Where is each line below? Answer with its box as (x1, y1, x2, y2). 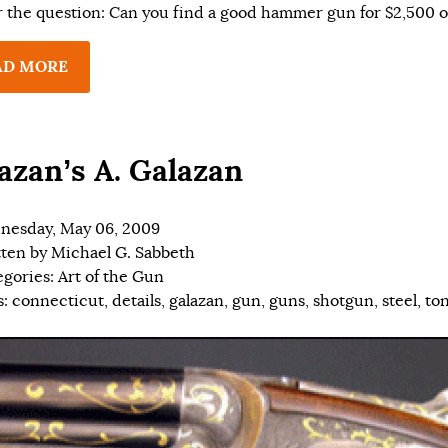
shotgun (313, 291, 374, 312)
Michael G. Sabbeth (51, 243, 195, 264)
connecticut (12, 291, 104, 312)
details (112, 291, 161, 312)
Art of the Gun (58, 267, 164, 288)
